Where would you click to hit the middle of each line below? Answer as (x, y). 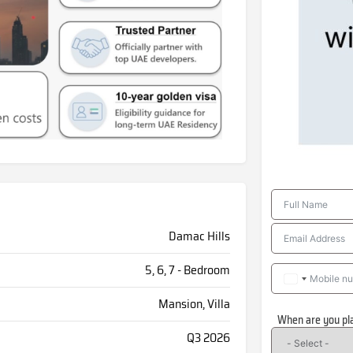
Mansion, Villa (194, 304)
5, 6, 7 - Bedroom (187, 270)
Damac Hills (199, 236)
